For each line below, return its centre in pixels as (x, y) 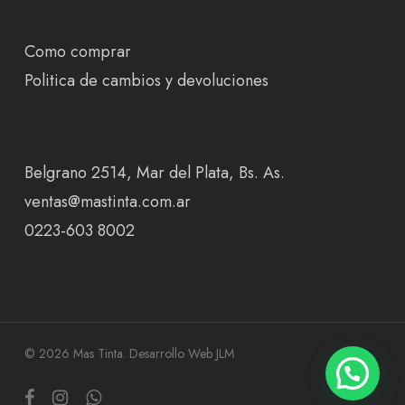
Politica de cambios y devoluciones (146, 80)
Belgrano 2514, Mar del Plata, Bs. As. (154, 173)
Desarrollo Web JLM (181, 353)
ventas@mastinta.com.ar (107, 202)
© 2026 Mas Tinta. (76, 353)
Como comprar (77, 52)
